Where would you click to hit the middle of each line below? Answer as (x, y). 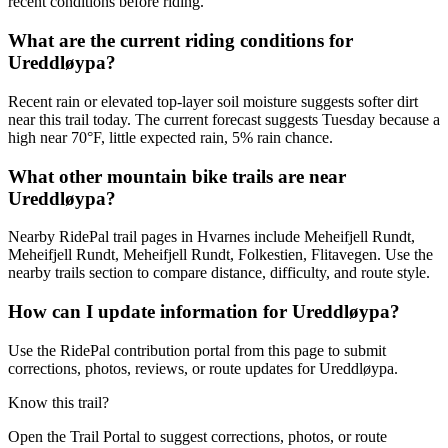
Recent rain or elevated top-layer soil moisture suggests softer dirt (213, 101)
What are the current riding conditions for (180, 41)
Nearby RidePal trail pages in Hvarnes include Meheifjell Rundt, (211, 237)
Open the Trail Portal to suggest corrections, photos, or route (197, 436)
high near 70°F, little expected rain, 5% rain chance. (170, 137)
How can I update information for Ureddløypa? (204, 312)
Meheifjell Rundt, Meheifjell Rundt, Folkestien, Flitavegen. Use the (220, 255)
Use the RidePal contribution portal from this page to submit (197, 350)
